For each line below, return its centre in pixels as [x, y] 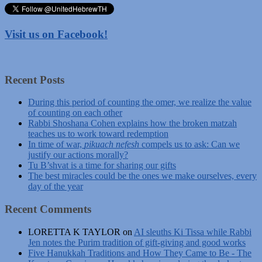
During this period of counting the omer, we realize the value [140, 102]
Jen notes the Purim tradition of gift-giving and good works [137, 242]
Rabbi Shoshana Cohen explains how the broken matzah [132, 123]
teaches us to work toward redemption [98, 134]
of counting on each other [75, 113]
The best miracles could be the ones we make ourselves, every [142, 176]
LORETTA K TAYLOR [74, 232]
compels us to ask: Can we [189, 144]
